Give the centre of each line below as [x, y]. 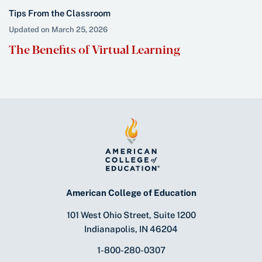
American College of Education [131, 193]
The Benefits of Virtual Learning [94, 49]
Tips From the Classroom [60, 13]
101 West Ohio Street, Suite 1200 [131, 215]
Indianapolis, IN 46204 [131, 229]
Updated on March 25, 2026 [58, 29]
